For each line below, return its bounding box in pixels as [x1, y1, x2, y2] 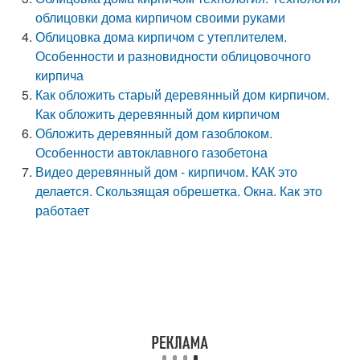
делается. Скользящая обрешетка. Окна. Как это [35, 182, 323, 200]
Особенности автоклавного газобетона [35, 143, 268, 162]
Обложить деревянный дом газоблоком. [35, 124, 273, 142]
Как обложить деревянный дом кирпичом [35, 104, 280, 123]
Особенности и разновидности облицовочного [35, 47, 312, 65]
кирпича [35, 66, 84, 84]
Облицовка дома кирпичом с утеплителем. [35, 27, 288, 46]
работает [35, 201, 90, 219]
